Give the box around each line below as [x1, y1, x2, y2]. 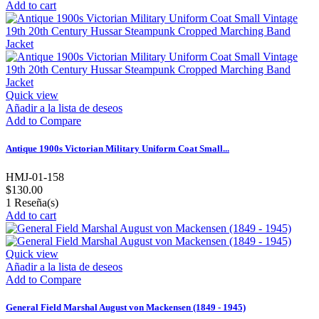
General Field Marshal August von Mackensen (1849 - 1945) [6, 301, 246, 313]
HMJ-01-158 [6, 170, 64, 183]
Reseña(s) [11, 196, 58, 209]
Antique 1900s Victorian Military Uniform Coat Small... [6, 143, 229, 155]
